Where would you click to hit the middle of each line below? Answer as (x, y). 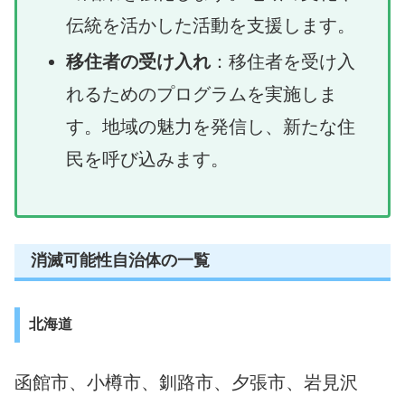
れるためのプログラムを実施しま (202, 94)
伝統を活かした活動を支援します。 (211, 25)
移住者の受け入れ (138, 61)
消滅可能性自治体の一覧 (120, 261)
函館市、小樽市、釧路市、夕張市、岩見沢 (186, 382)
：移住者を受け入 (283, 61)
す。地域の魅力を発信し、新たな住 (211, 126)
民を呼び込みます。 (147, 159)
